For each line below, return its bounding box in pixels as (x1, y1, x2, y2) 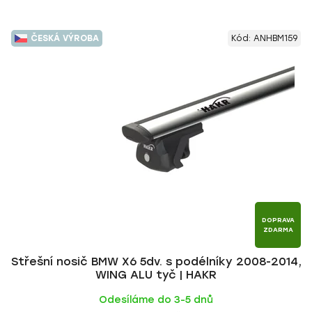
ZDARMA (263, 226, 293, 233)
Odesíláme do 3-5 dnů (99, 294, 213, 306)
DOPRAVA (261, 216, 295, 224)
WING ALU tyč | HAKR (95, 268, 217, 281)
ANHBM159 (253, 33, 297, 43)
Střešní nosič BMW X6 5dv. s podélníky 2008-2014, (10, 255, 302, 268)
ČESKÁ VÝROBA (31, 33, 99, 43)
